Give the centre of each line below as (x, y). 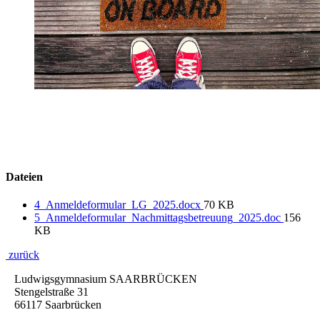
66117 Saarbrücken (58, 304)
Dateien (24, 176)
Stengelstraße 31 (51, 291)
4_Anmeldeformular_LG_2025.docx (119, 204)
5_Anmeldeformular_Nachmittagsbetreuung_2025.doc (159, 217)
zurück (22, 254)
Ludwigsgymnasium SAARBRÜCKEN (106, 279)
